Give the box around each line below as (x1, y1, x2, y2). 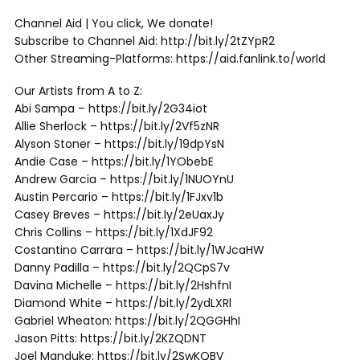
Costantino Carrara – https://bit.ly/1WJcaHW (14, 242, 264, 258)
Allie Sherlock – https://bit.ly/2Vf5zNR (14, 118, 219, 134)
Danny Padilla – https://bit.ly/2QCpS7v (14, 260, 230, 276)
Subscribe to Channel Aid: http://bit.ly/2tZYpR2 (14, 33, 275, 49)
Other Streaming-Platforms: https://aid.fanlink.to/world (14, 51, 325, 67)
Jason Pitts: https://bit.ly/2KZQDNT (14, 330, 207, 346)
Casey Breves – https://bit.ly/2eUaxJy (14, 207, 224, 223)
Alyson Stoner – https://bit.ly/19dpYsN (14, 136, 224, 152)
